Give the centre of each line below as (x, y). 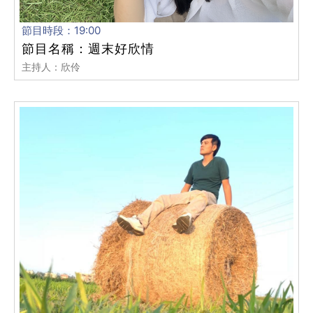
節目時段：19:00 (61, 30)
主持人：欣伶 (51, 66)
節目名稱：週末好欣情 (88, 48)
